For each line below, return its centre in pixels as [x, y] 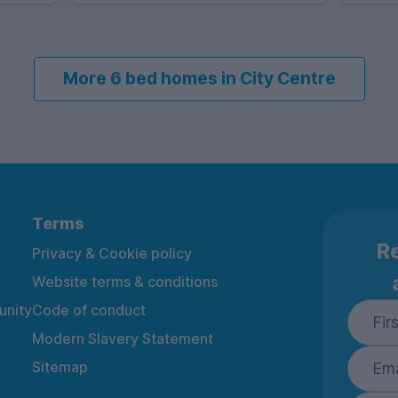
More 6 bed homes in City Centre [199, 79]
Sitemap [60, 366]
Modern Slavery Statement [123, 338]
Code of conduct [89, 310]
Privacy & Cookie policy [112, 253]
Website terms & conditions [125, 281]
